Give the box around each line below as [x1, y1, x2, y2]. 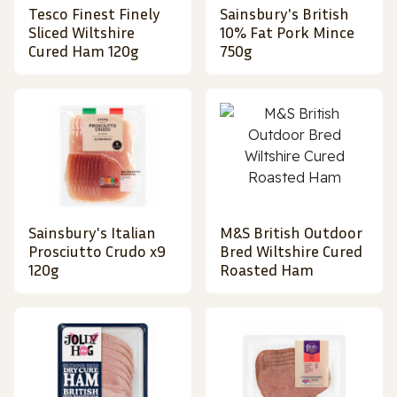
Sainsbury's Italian [28, 222, 156, 243]
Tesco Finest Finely [28, 4, 160, 24]
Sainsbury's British [220, 4, 349, 24]
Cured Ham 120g [28, 41, 139, 61]
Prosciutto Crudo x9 [28, 241, 166, 261]
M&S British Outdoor [220, 222, 362, 243]
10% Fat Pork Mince [220, 22, 354, 43]
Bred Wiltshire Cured [220, 241, 362, 261]
